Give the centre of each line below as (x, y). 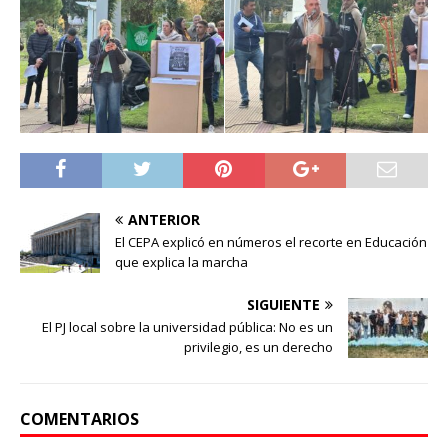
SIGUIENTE (283, 305)
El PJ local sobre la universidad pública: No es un (187, 327)
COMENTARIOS (79, 419)
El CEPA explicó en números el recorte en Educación (271, 242)
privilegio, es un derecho (258, 347)
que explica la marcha (181, 262)
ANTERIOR (164, 220)
